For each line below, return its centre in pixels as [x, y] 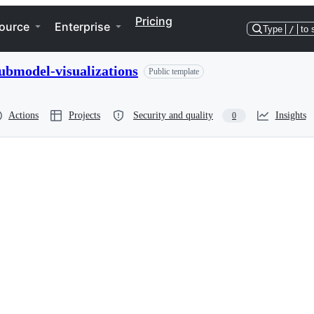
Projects [84, 115]
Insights [291, 115]
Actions [23, 115]
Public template [174, 71]
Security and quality [173, 115]
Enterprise [82, 27]
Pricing [154, 21]
